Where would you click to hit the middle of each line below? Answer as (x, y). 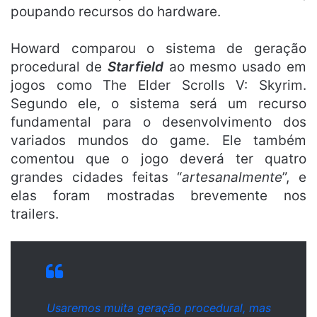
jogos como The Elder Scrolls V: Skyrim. (158, 86)
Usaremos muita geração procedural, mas (159, 308)
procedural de (59, 67)
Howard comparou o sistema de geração (158, 49)
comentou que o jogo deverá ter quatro (158, 159)
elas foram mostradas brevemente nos (158, 196)
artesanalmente (232, 178)
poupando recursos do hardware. (116, 12)
